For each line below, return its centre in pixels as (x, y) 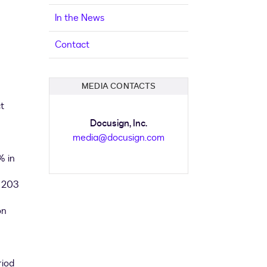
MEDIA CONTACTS (119, 86)
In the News (80, 18)
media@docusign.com (119, 138)
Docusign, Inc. (119, 123)
